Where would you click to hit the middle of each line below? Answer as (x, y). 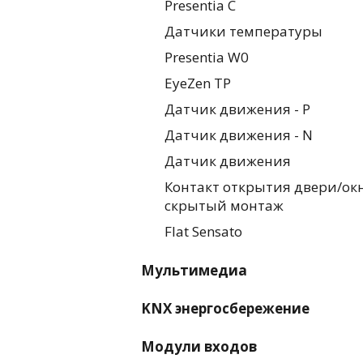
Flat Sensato (203, 231)
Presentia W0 (207, 57)
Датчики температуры (243, 31)
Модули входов (199, 346)
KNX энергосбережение (225, 308)
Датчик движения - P (237, 109)
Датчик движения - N (239, 135)
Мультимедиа (194, 270)
